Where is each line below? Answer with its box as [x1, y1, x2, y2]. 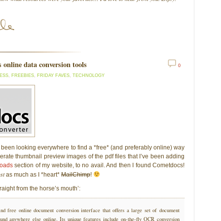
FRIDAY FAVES [37, 73, 70, 78]
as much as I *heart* [4, 171, 61, 178]
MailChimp [61, 171, 90, 178]
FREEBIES [11, 73, 34, 78]
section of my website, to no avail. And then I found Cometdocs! [12, 161, 184, 169]
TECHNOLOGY [73, 73, 105, 78]
